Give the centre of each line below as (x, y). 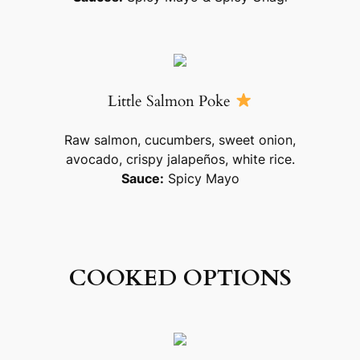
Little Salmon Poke (172, 101)
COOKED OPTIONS (180, 278)
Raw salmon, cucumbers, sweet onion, (180, 140)
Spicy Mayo (201, 179)
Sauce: (142, 179)
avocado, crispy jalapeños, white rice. (180, 160)
